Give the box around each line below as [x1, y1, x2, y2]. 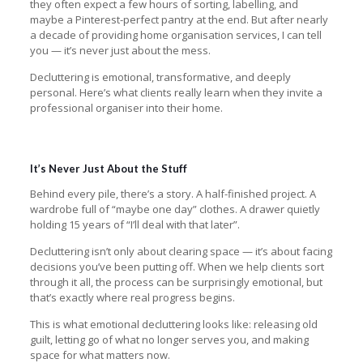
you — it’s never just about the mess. [29, 42, 211, 58]
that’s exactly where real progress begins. [29, 289, 235, 305]
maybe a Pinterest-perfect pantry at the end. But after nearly [29, 11, 328, 27]
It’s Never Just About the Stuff [29, 161, 187, 175]
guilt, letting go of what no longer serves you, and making [29, 331, 309, 347]
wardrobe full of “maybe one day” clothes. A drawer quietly [29, 201, 320, 216]
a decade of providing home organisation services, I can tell [29, 27, 322, 42]
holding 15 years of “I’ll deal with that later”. [29, 216, 240, 232]
